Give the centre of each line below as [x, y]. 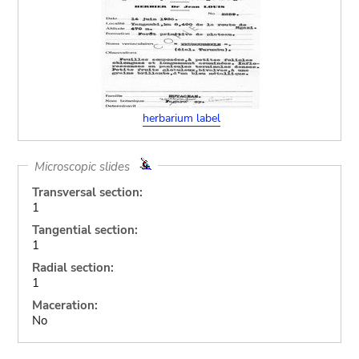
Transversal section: [87, 192]
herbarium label [181, 118]
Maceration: [65, 305]
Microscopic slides [87, 166]
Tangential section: [85, 230]
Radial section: [73, 268]
